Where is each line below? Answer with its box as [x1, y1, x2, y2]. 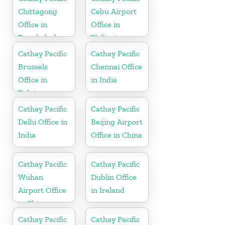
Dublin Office [91, 172, 137, 182]
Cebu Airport [91, 6, 137, 16]
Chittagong [18, 6, 57, 16]
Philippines [91, 32, 130, 42]
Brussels [18, 61, 48, 71]
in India [91, 74, 118, 84]
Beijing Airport [91, 117, 143, 127]
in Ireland [91, 185, 125, 195]
